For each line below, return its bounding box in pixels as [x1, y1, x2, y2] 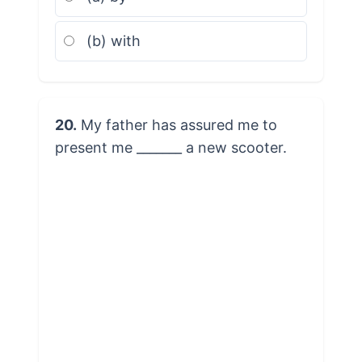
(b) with [82, 32, 141, 49]
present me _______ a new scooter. [54, 138, 287, 156]
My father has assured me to [76, 116, 277, 133]
